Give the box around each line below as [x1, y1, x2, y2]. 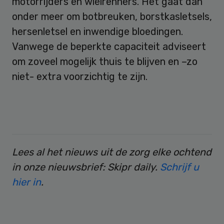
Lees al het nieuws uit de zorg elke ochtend [12, 145, 211, 158]
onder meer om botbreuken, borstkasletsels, [12, 10, 212, 22]
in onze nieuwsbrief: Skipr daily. [12, 160, 160, 173]
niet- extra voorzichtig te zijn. [12, 70, 147, 82]
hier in [12, 175, 41, 188]
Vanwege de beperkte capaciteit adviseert [12, 40, 206, 52]
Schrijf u [160, 160, 199, 173]
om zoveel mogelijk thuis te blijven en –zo [12, 55, 197, 67]
